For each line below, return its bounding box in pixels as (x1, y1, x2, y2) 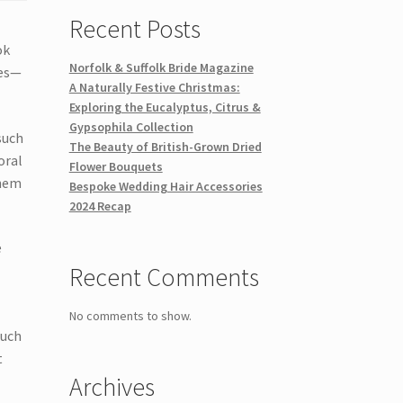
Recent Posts (68, 12, 201, 45)
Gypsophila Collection (68, 118, 193, 135)
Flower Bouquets (68, 157, 163, 175)
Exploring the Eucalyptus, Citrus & (68, 98, 261, 115)
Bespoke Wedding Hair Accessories (68, 177, 263, 194)
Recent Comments (68, 260, 259, 293)
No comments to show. (68, 307, 192, 324)
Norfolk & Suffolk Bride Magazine (68, 58, 254, 76)
